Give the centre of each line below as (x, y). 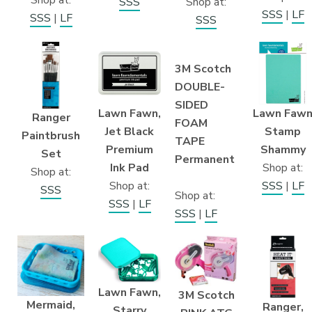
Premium (130, 149)
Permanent (205, 159)
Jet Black (130, 131)
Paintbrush (51, 135)
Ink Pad (130, 167)
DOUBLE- (200, 87)
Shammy (283, 149)
